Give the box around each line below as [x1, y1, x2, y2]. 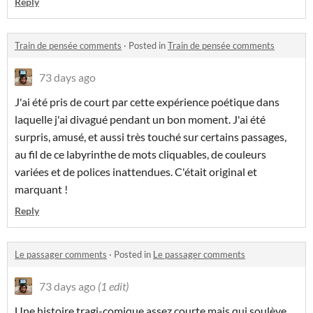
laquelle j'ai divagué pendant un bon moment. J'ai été [15, 112, 265, 126]
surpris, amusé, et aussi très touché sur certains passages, [15, 130, 286, 144]
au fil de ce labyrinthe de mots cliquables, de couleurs [15, 147, 266, 161]
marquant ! [15, 182, 68, 196]
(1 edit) [98, 279, 129, 293]
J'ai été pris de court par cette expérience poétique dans [15, 95, 279, 109]
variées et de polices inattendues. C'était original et [15, 165, 257, 179]
